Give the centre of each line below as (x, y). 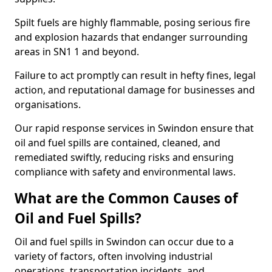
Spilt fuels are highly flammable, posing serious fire (132, 22)
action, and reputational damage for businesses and (135, 90)
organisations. (48, 104)
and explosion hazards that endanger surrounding (131, 37)
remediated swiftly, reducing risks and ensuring (124, 157)
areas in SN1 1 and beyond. (77, 52)
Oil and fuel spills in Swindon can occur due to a (124, 242)
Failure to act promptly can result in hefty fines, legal (135, 75)
